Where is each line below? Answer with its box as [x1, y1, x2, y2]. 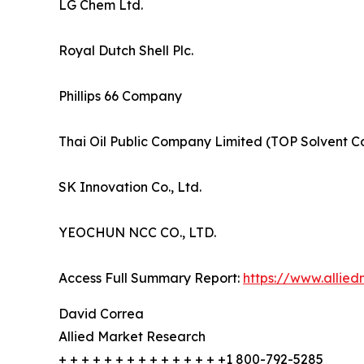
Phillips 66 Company [58, 88, 182, 105]
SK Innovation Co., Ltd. [58, 179, 201, 196]
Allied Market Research [58, 328, 206, 345]
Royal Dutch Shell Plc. [58, 42, 193, 59]
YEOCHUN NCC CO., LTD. [58, 224, 216, 241]
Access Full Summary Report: [58, 270, 243, 287]
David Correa [58, 305, 144, 323]
